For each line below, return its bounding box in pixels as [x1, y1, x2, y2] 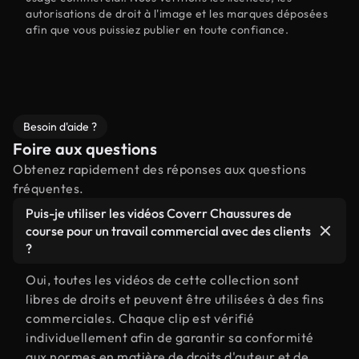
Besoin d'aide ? [23, 119, 97, 134]
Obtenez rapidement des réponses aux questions [13, 161, 307, 177]
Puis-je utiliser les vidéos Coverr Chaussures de [26, 205, 292, 221]
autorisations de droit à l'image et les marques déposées [26, 6, 328, 21]
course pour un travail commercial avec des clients [26, 223, 311, 239]
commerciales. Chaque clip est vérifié [26, 310, 255, 326]
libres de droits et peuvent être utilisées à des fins [26, 291, 325, 307]
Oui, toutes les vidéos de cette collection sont [26, 272, 300, 288]
